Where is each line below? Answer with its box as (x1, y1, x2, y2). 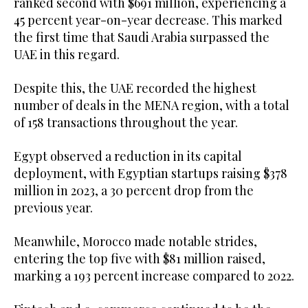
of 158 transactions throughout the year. (14, 113, 238, 131)
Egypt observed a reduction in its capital (14, 147, 242, 164)
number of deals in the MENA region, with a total (14, 96, 289, 113)
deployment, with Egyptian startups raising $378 (14, 164, 287, 181)
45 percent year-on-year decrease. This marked (14, 11, 283, 28)
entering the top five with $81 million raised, (14, 250, 265, 267)
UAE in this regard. (14, 45, 125, 63)
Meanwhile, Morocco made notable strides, (14, 232, 257, 250)
